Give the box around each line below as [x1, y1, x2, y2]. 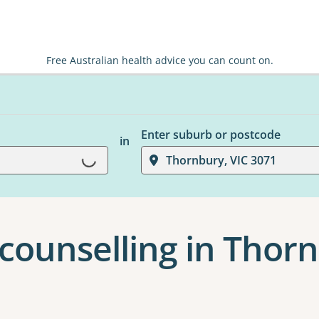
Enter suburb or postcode [140, 127, 281, 142]
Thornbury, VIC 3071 [165, 152, 276, 168]
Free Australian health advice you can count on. [46, 53, 273, 67]
